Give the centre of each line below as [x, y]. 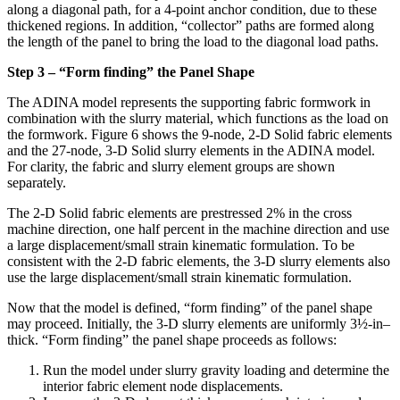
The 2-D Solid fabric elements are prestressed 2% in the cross [179, 213]
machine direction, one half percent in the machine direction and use [198, 229]
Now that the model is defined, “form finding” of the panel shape [190, 308]
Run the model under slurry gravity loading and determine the [216, 371]
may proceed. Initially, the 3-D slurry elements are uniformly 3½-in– [199, 324]
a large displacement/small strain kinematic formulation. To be [181, 246]
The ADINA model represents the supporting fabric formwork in [189, 103]
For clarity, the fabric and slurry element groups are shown [171, 167]
